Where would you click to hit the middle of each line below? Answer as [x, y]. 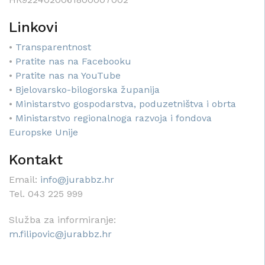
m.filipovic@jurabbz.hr [60, 234]
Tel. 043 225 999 [47, 193]
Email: [25, 179]
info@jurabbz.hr [77, 179]
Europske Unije [43, 132]
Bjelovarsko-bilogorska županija [88, 89]
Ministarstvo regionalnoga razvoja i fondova [114, 118]
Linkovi [33, 27]
